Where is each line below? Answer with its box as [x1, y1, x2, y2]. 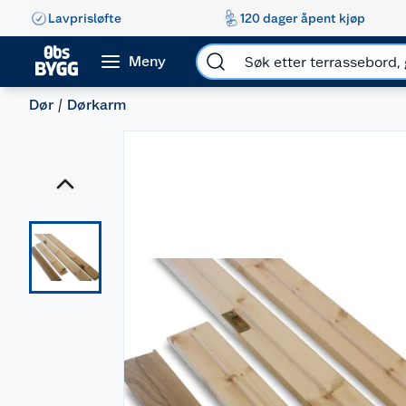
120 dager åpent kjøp [239, 10, 365, 25]
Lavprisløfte [48, 10, 121, 25]
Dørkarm [67, 96, 126, 113]
